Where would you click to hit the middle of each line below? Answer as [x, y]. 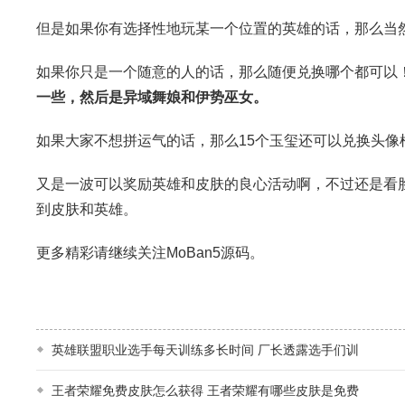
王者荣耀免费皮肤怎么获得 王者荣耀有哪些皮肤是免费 [205, 390]
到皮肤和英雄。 [87, 209]
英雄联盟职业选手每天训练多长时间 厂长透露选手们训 [205, 349]
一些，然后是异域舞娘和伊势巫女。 [152, 97]
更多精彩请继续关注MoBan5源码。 [150, 252]
